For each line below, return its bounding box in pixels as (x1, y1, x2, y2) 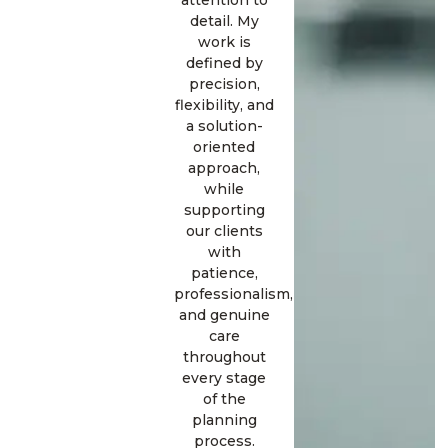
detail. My (189, 12, 259, 31)
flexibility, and (174, 96, 274, 115)
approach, (188, 159, 260, 178)
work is (197, 33, 251, 52)
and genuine (178, 306, 270, 325)
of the (202, 390, 246, 409)
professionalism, (173, 285, 293, 304)
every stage (182, 369, 266, 388)
